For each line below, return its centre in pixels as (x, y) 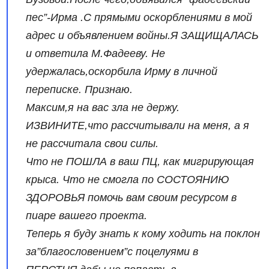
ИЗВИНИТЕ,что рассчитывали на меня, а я (138, 125)
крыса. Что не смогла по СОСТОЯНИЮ (128, 179)
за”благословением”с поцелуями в (112, 251)
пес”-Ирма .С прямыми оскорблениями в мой (139, 17)
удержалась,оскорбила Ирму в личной (122, 71)
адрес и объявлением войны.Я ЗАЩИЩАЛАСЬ (143, 35)
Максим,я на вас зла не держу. (103, 107)
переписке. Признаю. (80, 89)
